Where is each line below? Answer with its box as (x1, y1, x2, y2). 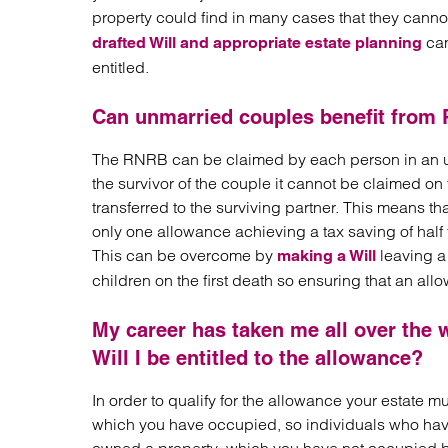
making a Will (277, 246, 376, 265)
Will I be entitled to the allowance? (92, 346, 423, 370)
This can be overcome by (92, 245, 277, 265)
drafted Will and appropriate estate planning (92, 33, 422, 52)
